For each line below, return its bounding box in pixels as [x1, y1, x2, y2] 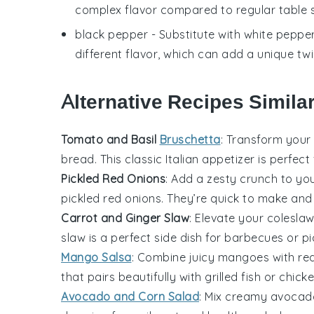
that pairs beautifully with [61, 269, 205, 284]
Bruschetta [159, 132, 221, 146]
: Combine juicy [131, 250, 218, 264]
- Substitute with [148, 27, 244, 41]
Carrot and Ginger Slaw [61, 210, 189, 225]
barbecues [224, 230, 284, 245]
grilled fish [205, 269, 261, 284]
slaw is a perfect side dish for [61, 230, 224, 245]
